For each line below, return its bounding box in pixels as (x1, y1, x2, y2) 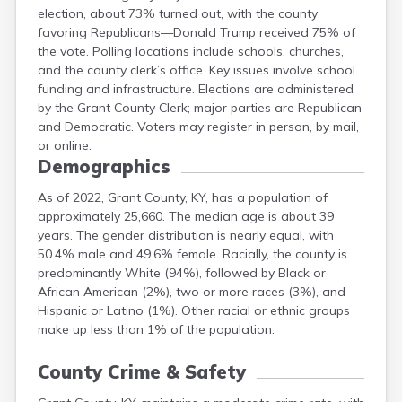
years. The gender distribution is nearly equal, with (38, 227, 334, 243)
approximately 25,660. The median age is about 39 (38, 208, 334, 224)
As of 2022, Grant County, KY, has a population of (38, 189, 328, 205)
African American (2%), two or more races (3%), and (38, 284, 345, 300)
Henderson (190, 83, 249, 98)
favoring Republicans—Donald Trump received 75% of (38, 24, 355, 40)
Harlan (190, 26, 225, 40)
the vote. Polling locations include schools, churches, (38, 43, 344, 59)
